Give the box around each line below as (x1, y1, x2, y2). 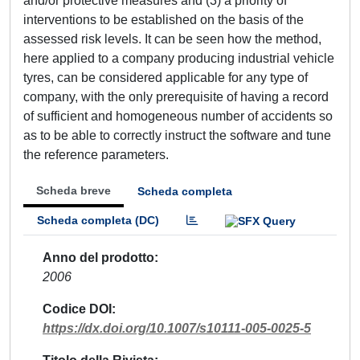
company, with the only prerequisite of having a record (23, 90, 329, 104)
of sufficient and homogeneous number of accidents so (23, 109, 333, 123)
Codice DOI (43, 301, 112, 316)
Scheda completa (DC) (37, 214, 159, 227)
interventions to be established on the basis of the (23, 13, 304, 27)
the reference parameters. (23, 148, 169, 162)
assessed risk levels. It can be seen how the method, (23, 32, 321, 46)
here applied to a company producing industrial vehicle (23, 51, 334, 65)
